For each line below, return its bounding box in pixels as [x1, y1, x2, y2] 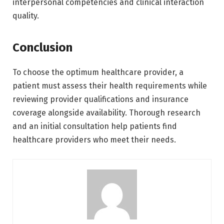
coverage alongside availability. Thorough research [12, 108, 200, 118]
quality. [12, 10, 39, 20]
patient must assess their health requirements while [12, 81, 207, 91]
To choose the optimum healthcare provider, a [12, 67, 183, 77]
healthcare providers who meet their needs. [12, 135, 176, 145]
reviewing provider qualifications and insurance [12, 94, 188, 104]
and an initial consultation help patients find [12, 121, 177, 131]
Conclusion [12, 40, 72, 55]
